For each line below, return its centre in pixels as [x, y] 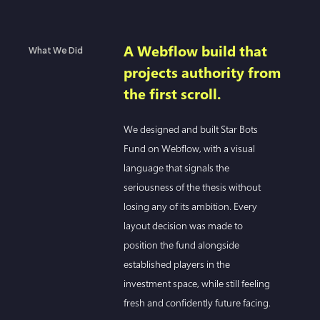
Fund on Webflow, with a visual [190, 148]
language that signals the [177, 167]
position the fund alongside [182, 244]
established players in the [177, 264]
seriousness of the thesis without [192, 186]
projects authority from [202, 72]
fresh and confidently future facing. [197, 302]
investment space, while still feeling [197, 283]
